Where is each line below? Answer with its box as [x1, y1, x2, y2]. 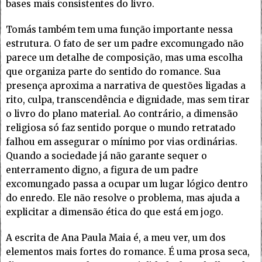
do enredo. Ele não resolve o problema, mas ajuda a [6, 192, 240, 204]
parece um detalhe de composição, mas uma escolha [6, 52, 243, 64]
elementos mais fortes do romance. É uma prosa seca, [6, 246, 250, 258]
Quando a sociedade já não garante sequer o [6, 150, 207, 162]
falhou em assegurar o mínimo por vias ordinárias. [6, 136, 237, 148]
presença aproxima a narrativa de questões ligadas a [6, 80, 246, 92]
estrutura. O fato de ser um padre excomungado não [6, 38, 244, 50]
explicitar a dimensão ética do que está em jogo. [6, 206, 223, 218]
